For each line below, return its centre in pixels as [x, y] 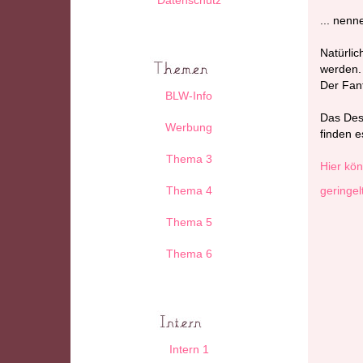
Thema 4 [189, 190]
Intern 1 [189, 349]
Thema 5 [189, 222]
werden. [340, 68]
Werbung [189, 127]
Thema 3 [189, 158]
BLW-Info [189, 95]
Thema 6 [189, 253]
